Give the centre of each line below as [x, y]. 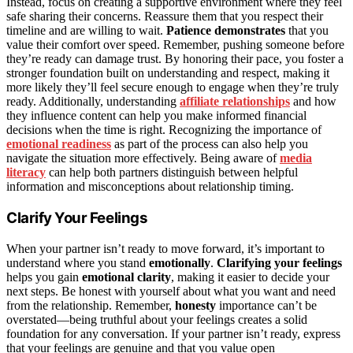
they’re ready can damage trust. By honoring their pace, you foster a [175, 59]
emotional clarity [126, 277]
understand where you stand [78, 262]
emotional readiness [59, 144]
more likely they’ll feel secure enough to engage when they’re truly [173, 87]
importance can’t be [266, 305]
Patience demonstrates [226, 31]
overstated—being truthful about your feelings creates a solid [157, 319]
